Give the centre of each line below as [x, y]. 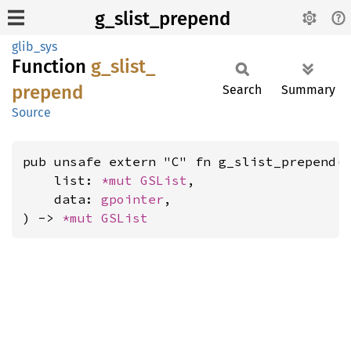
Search [242, 90]
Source [31, 112]
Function [51, 67]
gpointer [132, 199]
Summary [308, 90]
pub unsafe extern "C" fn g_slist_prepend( [183, 161]
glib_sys [34, 47]
